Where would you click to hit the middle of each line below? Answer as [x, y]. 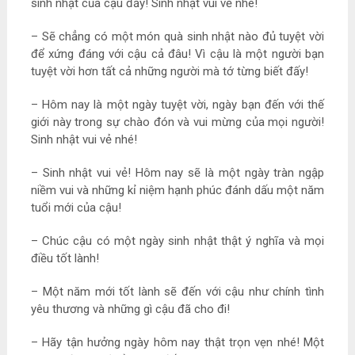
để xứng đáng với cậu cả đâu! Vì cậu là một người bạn [177, 54]
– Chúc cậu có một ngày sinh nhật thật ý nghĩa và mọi [177, 241]
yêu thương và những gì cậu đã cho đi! [130, 309]
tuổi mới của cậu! [76, 208]
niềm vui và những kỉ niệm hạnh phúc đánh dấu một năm [177, 191]
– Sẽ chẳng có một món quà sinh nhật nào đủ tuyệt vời [177, 37]
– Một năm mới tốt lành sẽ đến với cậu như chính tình [177, 292]
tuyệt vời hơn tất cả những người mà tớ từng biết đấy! [169, 72]
